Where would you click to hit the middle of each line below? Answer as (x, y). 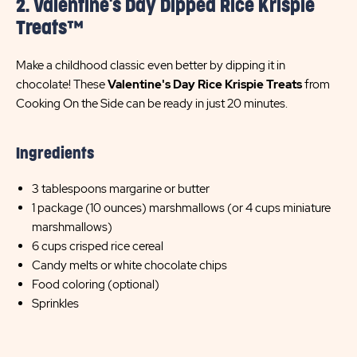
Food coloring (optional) (96, 284)
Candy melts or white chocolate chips (129, 265)
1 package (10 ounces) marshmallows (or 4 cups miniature (181, 208)
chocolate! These (62, 84)
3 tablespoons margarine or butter (121, 189)
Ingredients (55, 154)
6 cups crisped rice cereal (98, 246)
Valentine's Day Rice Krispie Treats (205, 84)
